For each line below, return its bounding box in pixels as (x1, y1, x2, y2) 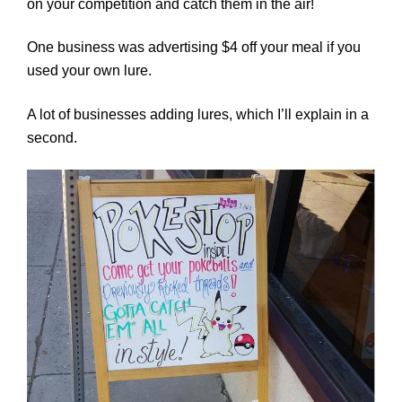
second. (27, 129, 77, 145)
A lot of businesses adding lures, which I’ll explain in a (27, 106, 369, 122)
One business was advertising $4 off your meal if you (27, 39, 361, 56)
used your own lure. (27, 63, 152, 79)
